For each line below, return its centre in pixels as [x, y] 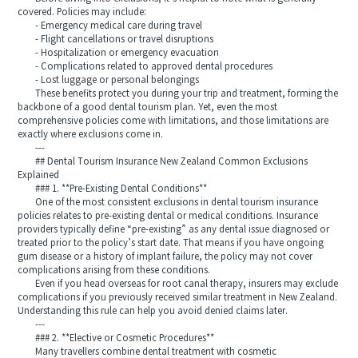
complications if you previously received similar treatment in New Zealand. [178, 297]
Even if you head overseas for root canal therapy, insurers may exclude [178, 284]
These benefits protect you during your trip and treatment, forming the [178, 93]
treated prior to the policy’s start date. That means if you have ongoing [171, 243]
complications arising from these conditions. [114, 270]
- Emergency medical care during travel [110, 26]
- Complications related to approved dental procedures [145, 66]
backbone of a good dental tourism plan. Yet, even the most [148, 107]
